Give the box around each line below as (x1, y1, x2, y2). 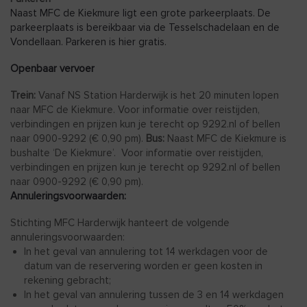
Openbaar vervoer (10, 62, 95, 75)
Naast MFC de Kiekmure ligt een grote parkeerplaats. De (10, 6, 271, 19)
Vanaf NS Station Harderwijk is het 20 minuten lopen (36, 88, 279, 101)
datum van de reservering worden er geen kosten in (24, 259, 262, 272)
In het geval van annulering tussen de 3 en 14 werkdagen (24, 288, 284, 301)
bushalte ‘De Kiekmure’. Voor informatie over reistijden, (10, 146, 263, 159)
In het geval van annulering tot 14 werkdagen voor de (24, 245, 268, 258)
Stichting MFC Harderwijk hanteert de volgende (10, 216, 230, 229)
